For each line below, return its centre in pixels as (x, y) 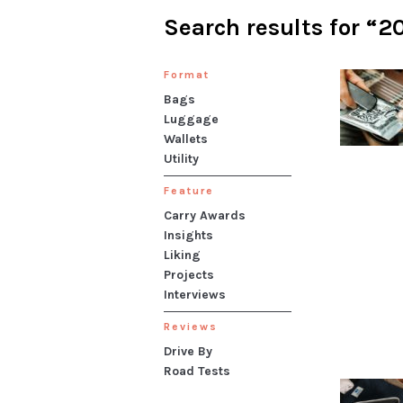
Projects (189, 274)
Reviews (191, 326)
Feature (189, 190)
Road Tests (197, 371)
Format (187, 74)
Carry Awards (205, 215)
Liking (182, 255)
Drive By (188, 351)
